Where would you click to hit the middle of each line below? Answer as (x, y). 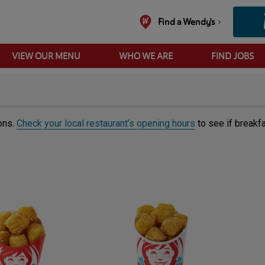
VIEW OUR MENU (46, 56)
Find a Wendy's (186, 22)
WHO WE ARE (146, 56)
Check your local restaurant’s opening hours (106, 123)
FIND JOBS (232, 56)
